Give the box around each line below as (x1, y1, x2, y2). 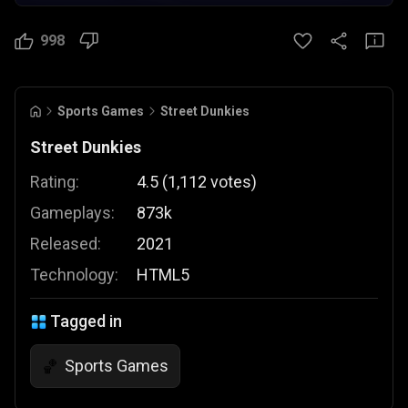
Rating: (30, 172, 79, 191)
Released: (30, 234, 101, 253)
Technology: (30, 265, 118, 284)
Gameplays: (30, 203, 115, 222)
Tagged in (50, 311, 122, 331)
